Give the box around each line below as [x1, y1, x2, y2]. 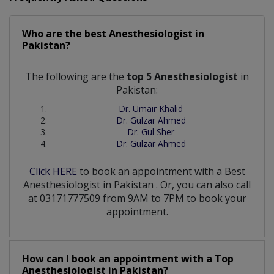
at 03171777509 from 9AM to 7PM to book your [28, 191, 246, 205]
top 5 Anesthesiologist [127, 69, 238, 83]
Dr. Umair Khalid [119, 102, 183, 114]
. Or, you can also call [156, 177, 251, 191]
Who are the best [22, 26, 109, 40]
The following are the [25, 69, 127, 83]
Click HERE [29, 164, 77, 178]
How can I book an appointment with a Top [22, 251, 234, 265]
